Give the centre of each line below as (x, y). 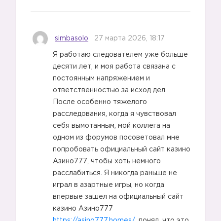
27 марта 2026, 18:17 (129, 39)
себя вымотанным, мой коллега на (111, 126)
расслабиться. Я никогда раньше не (115, 173)
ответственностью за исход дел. (110, 90)
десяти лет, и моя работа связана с (114, 67)
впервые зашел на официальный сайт (118, 197)
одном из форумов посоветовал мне (116, 138)
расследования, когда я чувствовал (114, 114)
